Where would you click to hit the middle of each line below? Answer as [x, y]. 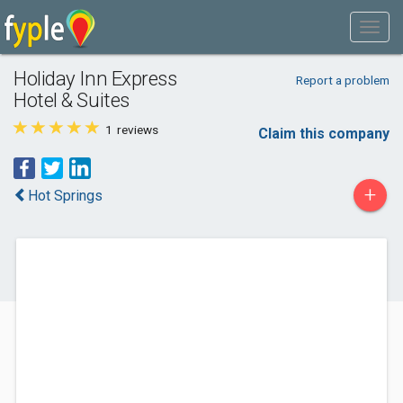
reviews [136, 130]
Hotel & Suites [72, 100]
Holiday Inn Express [95, 78]
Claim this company [324, 134]
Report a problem [342, 80]
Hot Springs [65, 196]
